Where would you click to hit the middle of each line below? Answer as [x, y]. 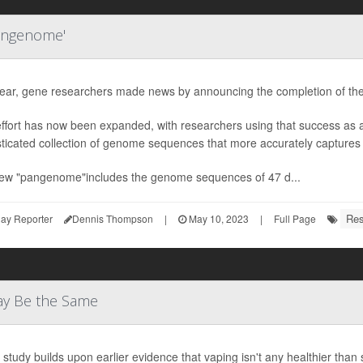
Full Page [295, 218]
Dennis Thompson [113, 218]
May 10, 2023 [218, 218]
